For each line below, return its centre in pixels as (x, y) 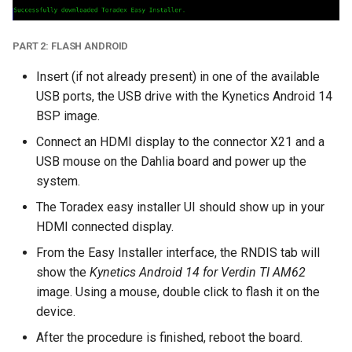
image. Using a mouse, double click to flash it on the (178, 292)
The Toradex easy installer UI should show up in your (180, 207)
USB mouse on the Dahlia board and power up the (171, 162)
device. (56, 312)
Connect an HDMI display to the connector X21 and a (180, 142)
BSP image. (68, 116)
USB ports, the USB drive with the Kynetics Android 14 (184, 97)
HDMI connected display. (105, 227)
